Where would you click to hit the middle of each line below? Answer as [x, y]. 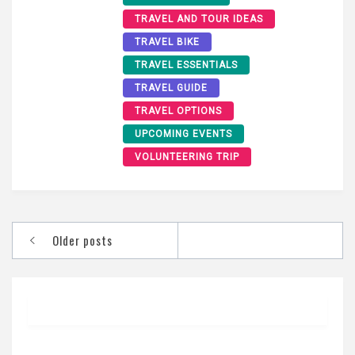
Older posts [82, 240]
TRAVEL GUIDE [171, 88]
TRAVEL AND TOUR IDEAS [199, 19]
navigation [55, 258]
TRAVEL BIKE [167, 42]
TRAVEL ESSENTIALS [186, 65]
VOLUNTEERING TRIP [187, 157]
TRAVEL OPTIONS [178, 111]
